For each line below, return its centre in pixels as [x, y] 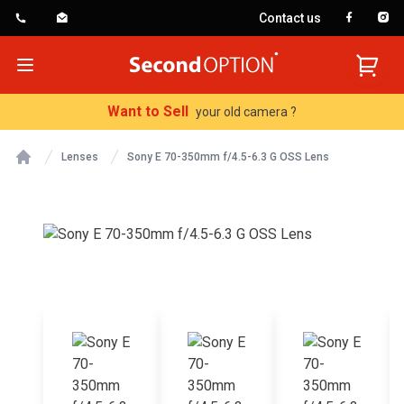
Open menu [60, 64]
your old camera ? [246, 111]
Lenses [80, 157]
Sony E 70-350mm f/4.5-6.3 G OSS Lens [228, 157]
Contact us [290, 18]
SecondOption [167, 53]
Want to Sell [148, 111]
